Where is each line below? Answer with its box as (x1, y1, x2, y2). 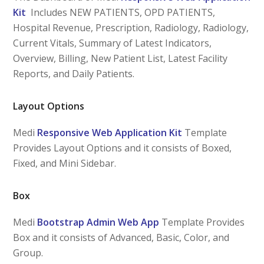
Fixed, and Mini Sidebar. (13, 156, 117, 170)
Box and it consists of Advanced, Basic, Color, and (13, 230, 230, 244)
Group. (13, 246, 44, 259)
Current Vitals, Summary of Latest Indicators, (13, 36, 212, 49)
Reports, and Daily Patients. (13, 67, 135, 80)
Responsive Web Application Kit (37, 126, 183, 139)
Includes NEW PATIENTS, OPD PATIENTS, (28, 5, 216, 19)
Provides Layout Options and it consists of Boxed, (13, 141, 232, 154)
